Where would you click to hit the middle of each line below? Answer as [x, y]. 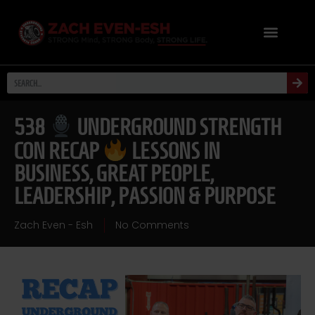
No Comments [152, 225]
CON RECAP [58, 151]
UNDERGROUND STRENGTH [178, 128]
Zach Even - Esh [53, 225]
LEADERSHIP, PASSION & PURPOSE [145, 196]
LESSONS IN [174, 151]
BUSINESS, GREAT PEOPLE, [114, 173]
